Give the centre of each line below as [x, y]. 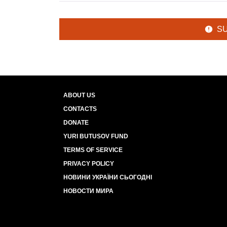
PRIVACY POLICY [89, 164]
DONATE [76, 123]
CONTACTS [80, 109]
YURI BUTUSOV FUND [96, 136]
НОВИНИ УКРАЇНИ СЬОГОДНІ [108, 177]
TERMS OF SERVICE [93, 150]
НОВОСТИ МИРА [88, 191]
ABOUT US [79, 95]
